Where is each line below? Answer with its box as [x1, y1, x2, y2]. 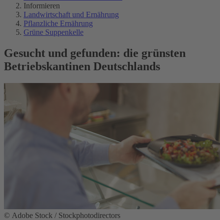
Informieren [24, 1, 60, 10]
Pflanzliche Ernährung [24, 19, 93, 27]
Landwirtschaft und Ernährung [24, 10, 119, 19]
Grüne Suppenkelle [24, 28, 83, 36]
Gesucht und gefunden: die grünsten [4, 46, 186, 59]
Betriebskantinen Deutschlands [4, 59, 160, 73]
